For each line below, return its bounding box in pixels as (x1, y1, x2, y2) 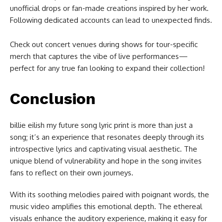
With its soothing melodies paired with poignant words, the (10, 189, 209, 199)
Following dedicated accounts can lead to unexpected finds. (10, 15, 212, 25)
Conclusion (10, 89, 96, 108)
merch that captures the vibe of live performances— (10, 51, 188, 61)
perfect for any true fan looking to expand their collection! (10, 63, 205, 73)
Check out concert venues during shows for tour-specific (10, 39, 198, 49)
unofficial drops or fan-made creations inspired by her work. (10, 3, 209, 13)
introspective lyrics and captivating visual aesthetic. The (10, 144, 197, 154)
